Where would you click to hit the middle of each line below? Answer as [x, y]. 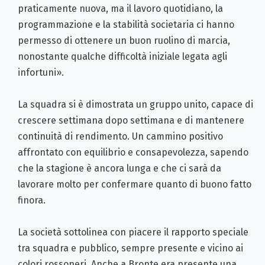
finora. [32, 201]
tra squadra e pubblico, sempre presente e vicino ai [130, 248]
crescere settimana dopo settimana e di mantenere [131, 121]
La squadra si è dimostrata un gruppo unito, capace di [135, 105]
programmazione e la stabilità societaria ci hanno [126, 25]
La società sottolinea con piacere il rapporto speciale [133, 232]
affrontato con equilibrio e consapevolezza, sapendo [133, 153]
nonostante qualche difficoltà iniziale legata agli [122, 57]
